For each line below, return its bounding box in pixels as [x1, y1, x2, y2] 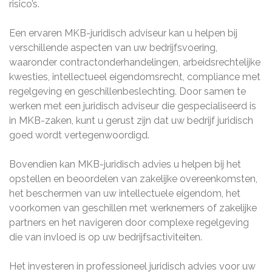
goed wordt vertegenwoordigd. [9, 129, 149, 141]
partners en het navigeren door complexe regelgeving [9, 217, 249, 228]
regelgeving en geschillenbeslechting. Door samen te [9, 86, 246, 97]
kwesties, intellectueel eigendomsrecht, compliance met [9, 71, 260, 83]
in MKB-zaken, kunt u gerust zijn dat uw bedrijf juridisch [9, 115, 253, 126]
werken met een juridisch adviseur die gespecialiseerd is [9, 100, 256, 112]
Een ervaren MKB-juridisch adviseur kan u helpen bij [9, 27, 237, 39]
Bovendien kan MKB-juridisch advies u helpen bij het [9, 158, 241, 170]
